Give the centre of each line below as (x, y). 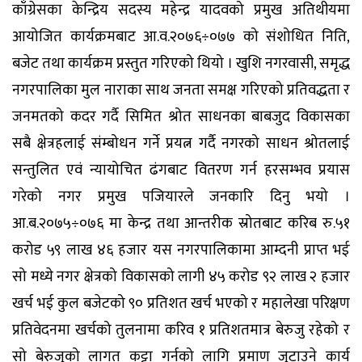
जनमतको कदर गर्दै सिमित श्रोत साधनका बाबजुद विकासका (181, 116)
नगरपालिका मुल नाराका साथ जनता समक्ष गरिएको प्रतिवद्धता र (181, 90)
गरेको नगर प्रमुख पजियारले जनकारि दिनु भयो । (181, 196)
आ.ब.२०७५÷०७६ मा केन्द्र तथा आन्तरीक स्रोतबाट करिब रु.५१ (181, 223)
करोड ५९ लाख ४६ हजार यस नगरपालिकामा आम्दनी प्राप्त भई (181, 250)
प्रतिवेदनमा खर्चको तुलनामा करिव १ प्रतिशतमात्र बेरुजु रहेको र (181, 330)
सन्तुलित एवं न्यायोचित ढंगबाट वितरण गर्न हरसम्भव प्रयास (181, 170)
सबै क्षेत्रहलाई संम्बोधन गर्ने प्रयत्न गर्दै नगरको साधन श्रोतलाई (181, 143)
